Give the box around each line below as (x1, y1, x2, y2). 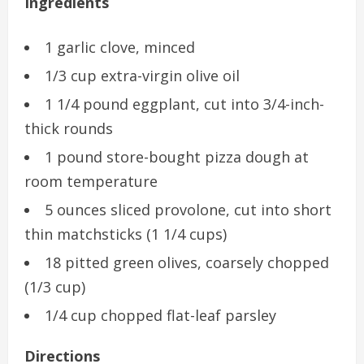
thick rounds (24, 119, 113, 139)
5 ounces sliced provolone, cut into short (45, 200, 331, 220)
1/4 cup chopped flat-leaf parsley (45, 305, 276, 326)
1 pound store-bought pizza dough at (45, 147, 309, 167)
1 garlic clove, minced (45, 37, 195, 58)
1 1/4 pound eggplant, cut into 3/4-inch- (45, 94, 324, 115)
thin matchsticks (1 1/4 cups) (24, 224, 227, 245)
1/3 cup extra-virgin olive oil (45, 66, 240, 86)
